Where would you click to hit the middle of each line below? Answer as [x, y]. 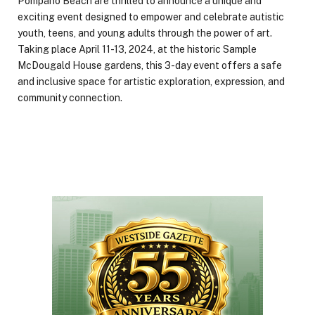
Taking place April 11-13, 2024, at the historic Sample [137, 49]
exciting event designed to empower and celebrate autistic [151, 17]
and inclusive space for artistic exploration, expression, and [151, 81]
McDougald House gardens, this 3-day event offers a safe [150, 65]
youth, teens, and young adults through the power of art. [145, 33]
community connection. [70, 97]
